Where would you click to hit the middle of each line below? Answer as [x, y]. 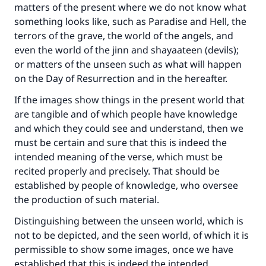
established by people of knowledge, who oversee [126, 185]
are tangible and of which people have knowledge [126, 114]
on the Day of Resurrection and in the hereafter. [121, 78]
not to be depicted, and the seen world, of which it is [132, 235]
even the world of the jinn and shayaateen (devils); [126, 50]
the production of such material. [87, 199]
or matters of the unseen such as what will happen [128, 64]
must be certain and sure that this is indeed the [121, 142]
